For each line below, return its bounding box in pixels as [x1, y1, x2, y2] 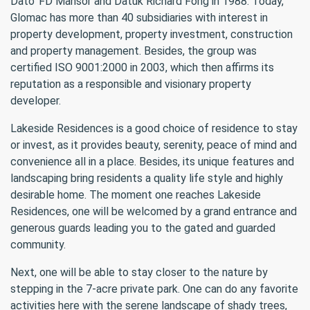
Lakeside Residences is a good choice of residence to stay [10, 122, 298, 135]
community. [10, 238, 66, 251]
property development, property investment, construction [10, 28, 293, 41]
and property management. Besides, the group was [10, 44, 257, 57]
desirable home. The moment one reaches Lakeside [10, 188, 261, 201]
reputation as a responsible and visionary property [10, 77, 251, 91]
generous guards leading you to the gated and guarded [10, 221, 275, 235]
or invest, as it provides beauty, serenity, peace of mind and [10, 138, 297, 152]
